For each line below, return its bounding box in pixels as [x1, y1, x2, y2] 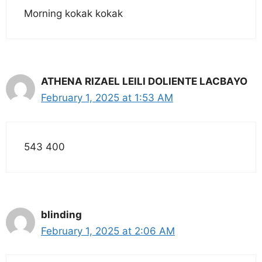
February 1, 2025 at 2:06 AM [41, 225, 175, 237]
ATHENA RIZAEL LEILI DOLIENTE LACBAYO [41, 75, 247, 88]
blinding [41, 208, 82, 220]
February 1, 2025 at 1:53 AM [41, 92, 173, 104]
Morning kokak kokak [24, 8, 123, 20]
